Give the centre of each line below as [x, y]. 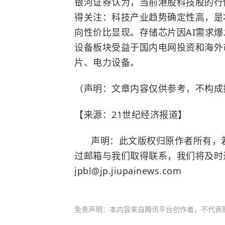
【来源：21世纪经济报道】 [131, 114]
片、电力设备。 [107, 62]
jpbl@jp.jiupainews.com [128, 171]
